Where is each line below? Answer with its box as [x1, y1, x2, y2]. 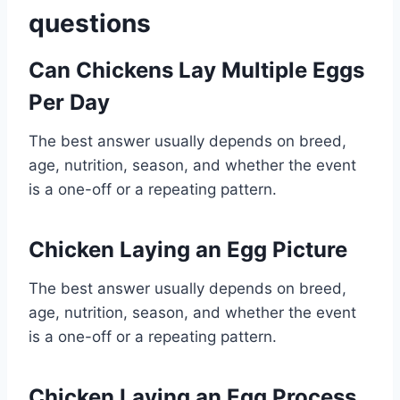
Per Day [29, 88, 110, 115]
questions [29, 7, 151, 38]
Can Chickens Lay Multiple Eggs [29, 56, 364, 83]
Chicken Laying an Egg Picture [29, 236, 347, 262]
